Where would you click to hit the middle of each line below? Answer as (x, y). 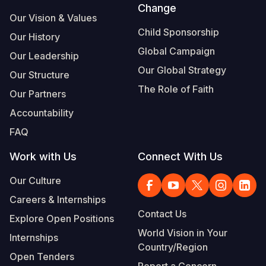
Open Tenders (42, 256)
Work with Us (43, 156)
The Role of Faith (176, 89)
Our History (35, 37)
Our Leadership (44, 56)
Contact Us (162, 213)
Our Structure (39, 75)
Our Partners (38, 94)
